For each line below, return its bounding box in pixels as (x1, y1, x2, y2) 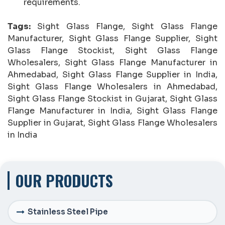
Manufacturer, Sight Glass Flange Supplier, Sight (8, 33, 217, 44)
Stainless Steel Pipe (28, 207, 108, 217)
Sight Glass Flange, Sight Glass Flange (31, 21, 217, 32)
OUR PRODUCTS (16, 169, 113, 192)
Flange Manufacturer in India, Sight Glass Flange (8, 105, 217, 116)
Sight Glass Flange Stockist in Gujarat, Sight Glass (8, 93, 217, 104)
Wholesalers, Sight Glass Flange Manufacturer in (8, 57, 217, 68)
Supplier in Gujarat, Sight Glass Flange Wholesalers (8, 117, 217, 128)
